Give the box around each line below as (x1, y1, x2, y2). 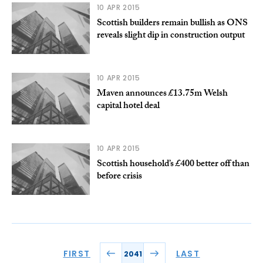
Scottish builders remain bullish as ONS (96, 16, 248, 32)
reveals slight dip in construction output (96, 28, 245, 45)
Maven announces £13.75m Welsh (96, 86, 228, 103)
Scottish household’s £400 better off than (96, 157, 249, 173)
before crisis (96, 169, 142, 186)
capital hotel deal (96, 99, 160, 115)
